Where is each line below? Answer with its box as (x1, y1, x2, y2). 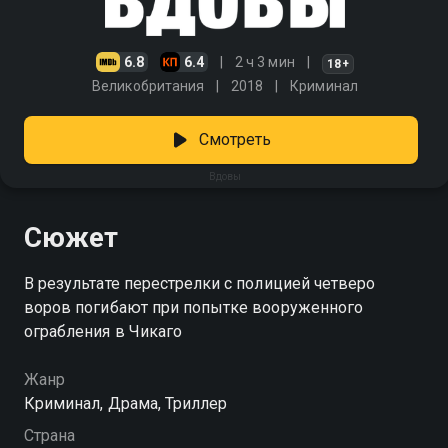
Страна (24, 426, 76, 445)
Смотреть (198, 130, 272, 149)
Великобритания (92, 78, 204, 94)
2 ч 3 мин (235, 54, 295, 70)
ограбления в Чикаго (24, 322, 182, 341)
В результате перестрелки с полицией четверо (24, 274, 376, 293)
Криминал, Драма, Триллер (24, 394, 228, 413)
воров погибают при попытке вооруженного (24, 298, 363, 317)
